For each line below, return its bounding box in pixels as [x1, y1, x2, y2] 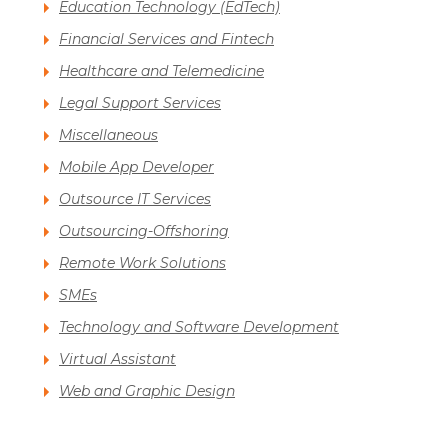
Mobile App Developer [59, 158, 214, 177]
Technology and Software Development [59, 318, 339, 337]
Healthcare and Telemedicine [59, 62, 264, 81]
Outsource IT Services [59, 190, 211, 209]
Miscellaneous [59, 126, 158, 145]
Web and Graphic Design [59, 382, 235, 401]
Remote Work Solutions [59, 254, 226, 273]
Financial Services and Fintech [59, 30, 274, 49]
